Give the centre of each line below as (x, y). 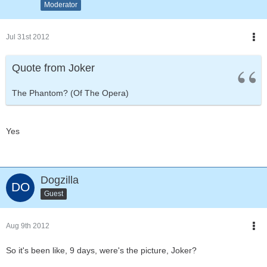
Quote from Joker (53, 68)
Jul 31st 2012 (28, 37)
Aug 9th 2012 (28, 226)
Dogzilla (60, 180)
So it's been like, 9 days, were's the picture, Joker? (101, 250)
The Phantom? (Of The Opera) (70, 93)
